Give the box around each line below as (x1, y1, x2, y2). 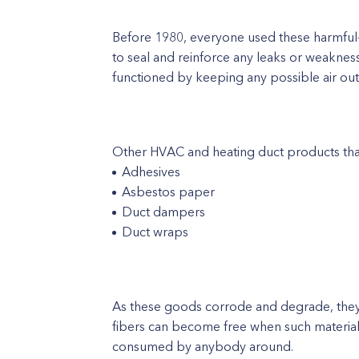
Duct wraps (122, 223, 188, 240)
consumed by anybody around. (112, 337, 293, 354)
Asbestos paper (122, 183, 215, 200)
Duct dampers (122, 203, 205, 220)
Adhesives (122, 163, 180, 179)
